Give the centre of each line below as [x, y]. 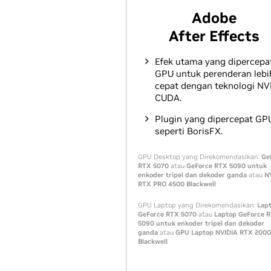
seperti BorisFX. [189, 131]
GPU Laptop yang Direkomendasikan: [198, 205]
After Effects [214, 36]
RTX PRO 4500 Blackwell [177, 184]
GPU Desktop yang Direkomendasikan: [200, 156]
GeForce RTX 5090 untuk [227, 165]
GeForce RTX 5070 [167, 214]
